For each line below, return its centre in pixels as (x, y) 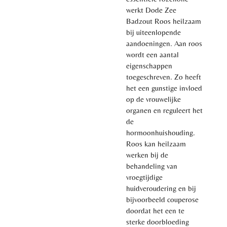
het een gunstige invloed (164, 88)
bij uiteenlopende (154, 32)
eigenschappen (149, 65)
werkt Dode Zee (151, 10)
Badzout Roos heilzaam (164, 21)
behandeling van (152, 166)
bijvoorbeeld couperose (162, 199)
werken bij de (147, 155)
